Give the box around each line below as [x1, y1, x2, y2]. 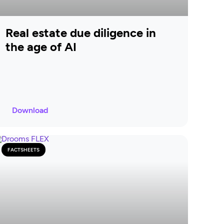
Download [11, 105, 48, 115]
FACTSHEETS [7, 146, 39, 153]
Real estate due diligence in [5, 25, 156, 40]
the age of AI [5, 39, 76, 54]
